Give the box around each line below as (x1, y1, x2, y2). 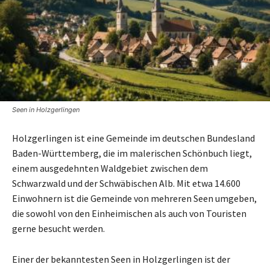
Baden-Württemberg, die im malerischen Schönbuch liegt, (12, 146, 252, 159)
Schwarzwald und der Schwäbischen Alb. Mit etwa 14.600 (12, 177, 240, 189)
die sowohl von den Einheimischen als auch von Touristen (12, 207, 246, 219)
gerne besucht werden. (12, 222, 105, 234)
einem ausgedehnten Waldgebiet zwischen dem (12, 162, 208, 174)
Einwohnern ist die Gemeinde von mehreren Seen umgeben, (12, 192, 257, 204)
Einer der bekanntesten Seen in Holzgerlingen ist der (12, 253, 230, 265)
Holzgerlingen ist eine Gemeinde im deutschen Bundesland (12, 131, 255, 144)
